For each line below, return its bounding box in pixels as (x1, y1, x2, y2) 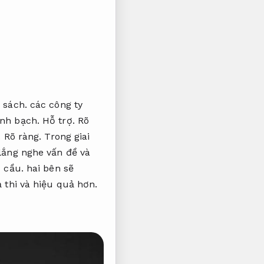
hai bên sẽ (23, 162, 74, 174)
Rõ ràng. (4, 130, 42, 142)
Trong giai (41, 130, 90, 142)
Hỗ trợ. (42, 114, 75, 126)
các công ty (27, 98, 83, 110)
